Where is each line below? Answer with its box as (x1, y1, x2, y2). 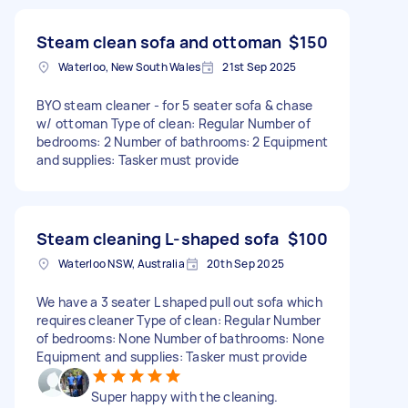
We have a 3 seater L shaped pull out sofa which (36, 292, 322, 311)
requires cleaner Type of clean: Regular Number (36, 311, 321, 329)
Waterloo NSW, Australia (58, 255, 185, 271)
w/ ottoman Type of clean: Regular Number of (36, 114, 311, 132)
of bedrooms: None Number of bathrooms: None (36, 329, 324, 347)
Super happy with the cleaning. (91, 387, 279, 405)
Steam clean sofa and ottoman (36, 30, 282, 53)
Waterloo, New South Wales (58, 58, 201, 75)
